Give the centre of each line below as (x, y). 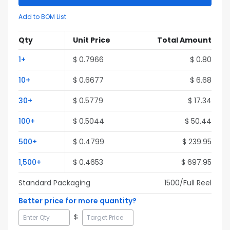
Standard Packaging (54, 183)
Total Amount (184, 40)
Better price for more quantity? (78, 201)
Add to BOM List (42, 17)
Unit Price (92, 40)
